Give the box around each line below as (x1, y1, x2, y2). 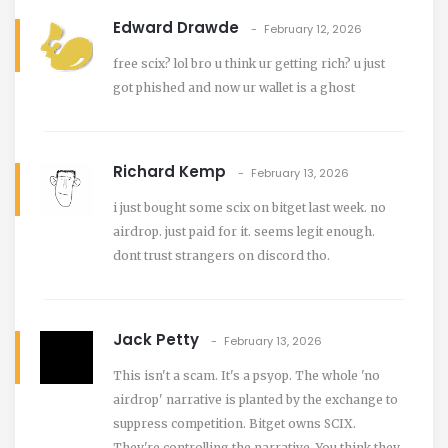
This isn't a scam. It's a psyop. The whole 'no (113, 367, 380, 383)
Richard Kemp (113, 160, 226, 182)
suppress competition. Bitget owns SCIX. (113, 415, 356, 431)
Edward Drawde (113, 16, 239, 38)
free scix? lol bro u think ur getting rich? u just (113, 55, 385, 71)
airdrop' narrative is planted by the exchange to (113, 391, 398, 407)
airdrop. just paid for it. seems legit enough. (113, 223, 375, 239)
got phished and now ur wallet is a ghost (113, 79, 355, 95)
